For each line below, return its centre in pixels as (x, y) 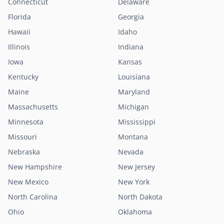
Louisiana (134, 77)
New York (134, 182)
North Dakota (140, 197)
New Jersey (136, 167)
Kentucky (23, 77)
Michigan (133, 107)
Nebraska (24, 152)
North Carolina (33, 197)
